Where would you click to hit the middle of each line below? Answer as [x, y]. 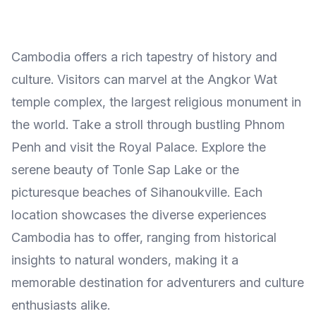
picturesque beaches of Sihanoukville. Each [137, 192]
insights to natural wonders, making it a [125, 260]
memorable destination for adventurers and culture [158, 282]
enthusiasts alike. [61, 305]
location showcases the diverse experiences [139, 215]
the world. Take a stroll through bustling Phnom [148, 124]
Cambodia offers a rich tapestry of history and [144, 57]
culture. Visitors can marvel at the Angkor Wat [144, 79]
